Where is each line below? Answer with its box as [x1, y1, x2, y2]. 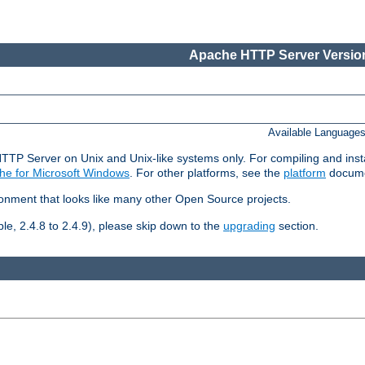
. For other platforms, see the [130, 166, 284, 180]
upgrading [223, 219, 275, 233]
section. [275, 219, 319, 233]
